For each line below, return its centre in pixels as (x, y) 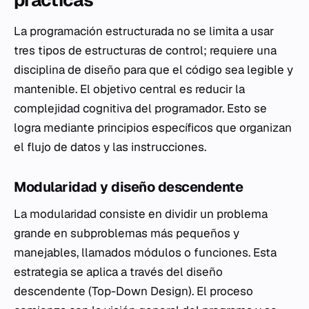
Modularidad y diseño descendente (128, 187)
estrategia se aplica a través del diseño (118, 272)
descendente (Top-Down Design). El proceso (133, 291)
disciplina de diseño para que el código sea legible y (153, 70)
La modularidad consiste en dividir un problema (141, 214)
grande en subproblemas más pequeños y (127, 233)
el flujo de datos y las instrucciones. (110, 147)
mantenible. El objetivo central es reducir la (129, 89)
